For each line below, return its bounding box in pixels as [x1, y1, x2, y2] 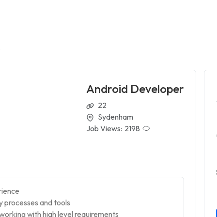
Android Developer [86, 81, 184, 96]
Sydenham [97, 112, 133, 122]
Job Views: [86, 124, 122, 133]
